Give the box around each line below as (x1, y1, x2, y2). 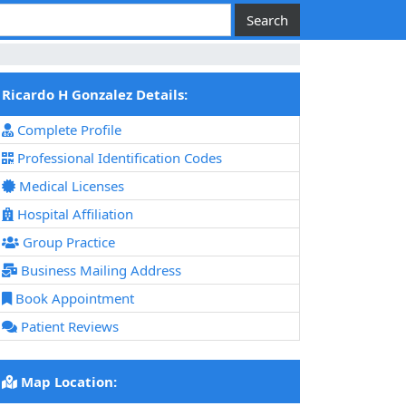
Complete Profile (14, 121, 121, 140)
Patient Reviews (17, 317, 119, 336)
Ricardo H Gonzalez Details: (2, 85, 188, 104)
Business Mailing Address (17, 261, 181, 280)
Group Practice (19, 233, 115, 252)
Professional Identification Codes (14, 149, 222, 168)
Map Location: (17, 372, 117, 391)
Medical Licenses (15, 177, 124, 196)
